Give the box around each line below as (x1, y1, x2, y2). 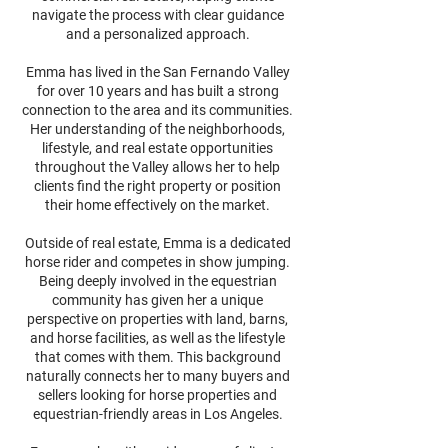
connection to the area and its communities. (22, 102, 293, 118)
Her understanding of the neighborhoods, (30, 121, 285, 137)
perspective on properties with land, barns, (27, 311, 288, 327)
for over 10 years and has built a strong (36, 83, 279, 99)
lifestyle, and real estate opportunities (42, 140, 273, 156)
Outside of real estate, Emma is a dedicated (24, 235, 291, 251)
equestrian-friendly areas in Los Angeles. (32, 406, 283, 422)
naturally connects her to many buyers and (25, 368, 290, 384)
